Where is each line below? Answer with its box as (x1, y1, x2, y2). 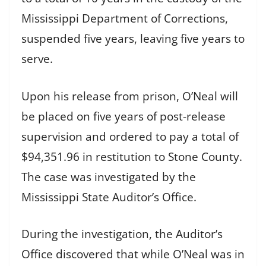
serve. (21, 51, 53, 67)
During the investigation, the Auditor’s (21, 226, 223, 242)
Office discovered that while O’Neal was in (21, 246, 245, 262)
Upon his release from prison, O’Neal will (21, 88, 238, 104)
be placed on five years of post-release (21, 108, 226, 124)
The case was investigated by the (21, 169, 196, 185)
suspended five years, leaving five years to (21, 31, 245, 47)
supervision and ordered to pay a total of (21, 128, 239, 144)
